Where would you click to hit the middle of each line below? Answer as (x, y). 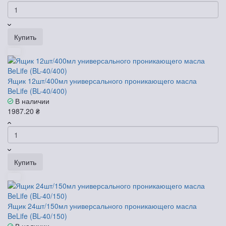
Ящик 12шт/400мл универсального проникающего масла (102, 80)
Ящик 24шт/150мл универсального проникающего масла (102, 206)
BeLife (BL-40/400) (37, 91)
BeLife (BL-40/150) (37, 216)
